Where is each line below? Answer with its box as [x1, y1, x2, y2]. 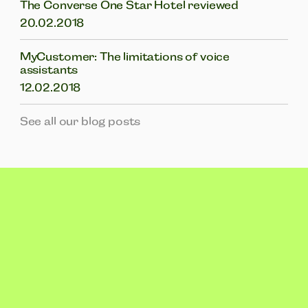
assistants [19, 63, 78, 76]
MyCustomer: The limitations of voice [19, 49, 230, 63]
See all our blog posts [19, 114, 141, 128]
